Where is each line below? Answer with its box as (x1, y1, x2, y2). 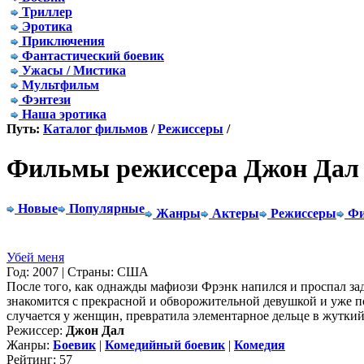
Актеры (212, 206, 259, 220)
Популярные (69, 201, 145, 215)
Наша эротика (22, 107, 106, 121)
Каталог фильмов (43, 122, 148, 136)
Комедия (234, 337, 285, 352)
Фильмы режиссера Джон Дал (6, 154, 359, 184)
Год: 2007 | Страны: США (6, 264, 149, 279)
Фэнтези (22, 93, 71, 106)
